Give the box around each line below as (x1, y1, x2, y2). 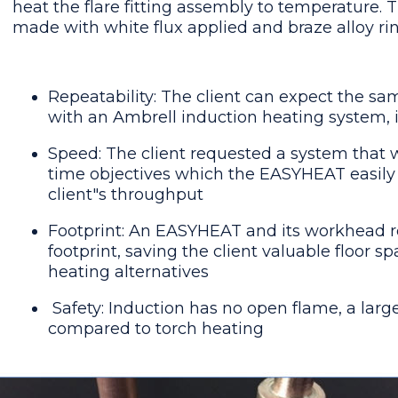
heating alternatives (48, 262, 209, 282)
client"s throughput (48, 185, 203, 204)
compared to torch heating (48, 319, 264, 338)
